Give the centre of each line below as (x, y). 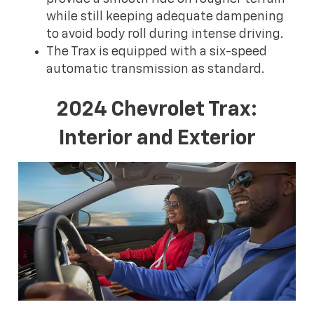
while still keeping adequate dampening (165, 17)
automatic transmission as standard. (156, 70)
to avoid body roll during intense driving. (165, 35)
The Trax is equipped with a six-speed (157, 52)
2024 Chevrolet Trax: (157, 109)
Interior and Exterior (157, 138)
